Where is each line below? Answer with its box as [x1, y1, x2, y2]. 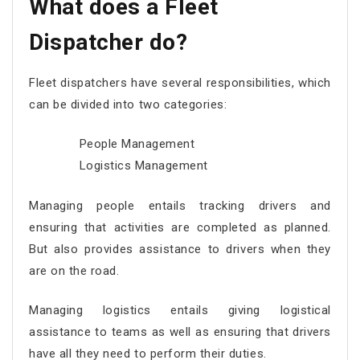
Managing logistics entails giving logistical [29, 303, 331, 317]
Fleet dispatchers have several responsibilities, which [29, 75, 331, 90]
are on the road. [29, 263, 120, 278]
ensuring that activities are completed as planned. [29, 219, 331, 235]
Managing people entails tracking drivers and [29, 198, 331, 213]
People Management [79, 137, 195, 151]
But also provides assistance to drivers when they [29, 241, 331, 256]
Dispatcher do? [29, 28, 188, 55]
